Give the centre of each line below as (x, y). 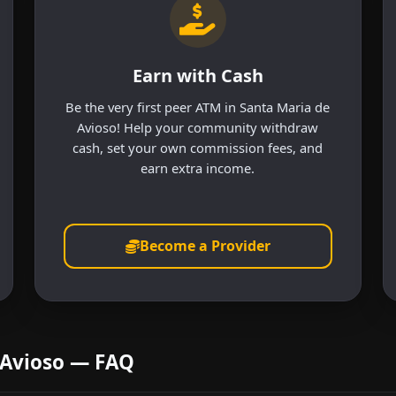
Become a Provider (205, 246)
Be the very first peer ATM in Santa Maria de (198, 107)
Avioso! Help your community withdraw (198, 127)
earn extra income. (198, 168)
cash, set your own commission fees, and (198, 147)
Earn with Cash (198, 75)
